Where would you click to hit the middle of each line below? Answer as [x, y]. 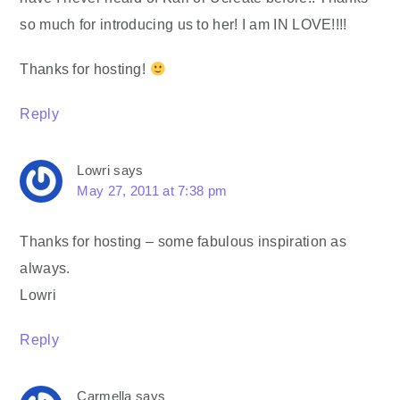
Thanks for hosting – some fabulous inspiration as [183, 242]
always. [45, 268]
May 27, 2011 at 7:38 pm [152, 191]
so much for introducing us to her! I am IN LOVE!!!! [183, 25]
